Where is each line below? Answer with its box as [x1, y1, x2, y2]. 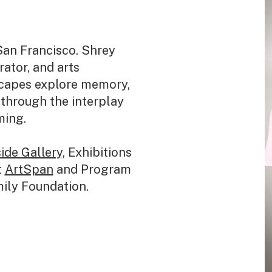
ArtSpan [4, 161, 53, 177]
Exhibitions [64, 144, 132, 160]
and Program [53, 161, 131, 177]
